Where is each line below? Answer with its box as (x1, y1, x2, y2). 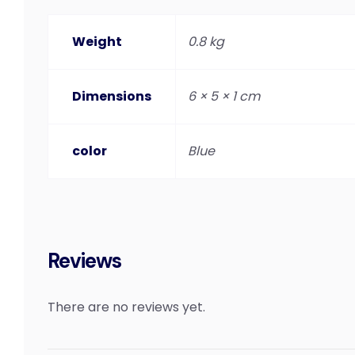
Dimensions (72, 87, 151, 105)
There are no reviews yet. (48, 297, 205, 316)
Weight (72, 32, 122, 51)
